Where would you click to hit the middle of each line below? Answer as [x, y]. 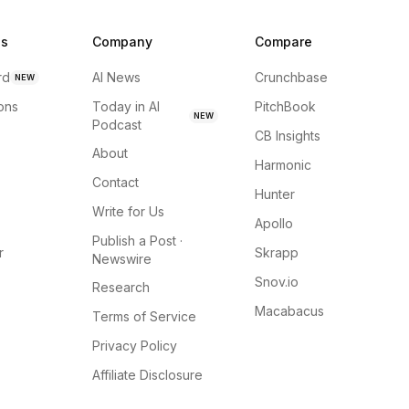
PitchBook [285, 106]
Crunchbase [291, 77]
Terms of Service [145, 316]
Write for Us [129, 211]
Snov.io [276, 282]
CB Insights [287, 136]
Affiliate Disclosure [148, 375]
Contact [116, 182]
